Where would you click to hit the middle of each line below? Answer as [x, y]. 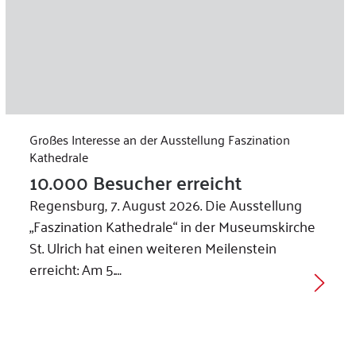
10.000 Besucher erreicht [135, 183]
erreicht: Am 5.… [75, 269]
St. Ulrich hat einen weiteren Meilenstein [153, 248]
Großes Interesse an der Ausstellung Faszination [159, 139]
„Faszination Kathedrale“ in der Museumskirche [172, 226]
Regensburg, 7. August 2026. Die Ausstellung [165, 205]
